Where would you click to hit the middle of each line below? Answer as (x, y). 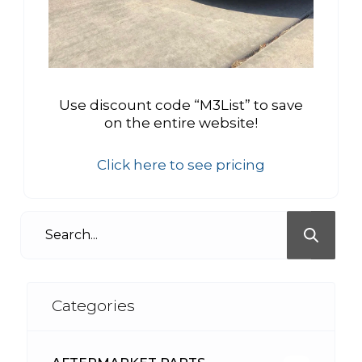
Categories (93, 306)
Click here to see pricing (181, 164)
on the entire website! (181, 122)
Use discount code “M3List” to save (181, 105)
